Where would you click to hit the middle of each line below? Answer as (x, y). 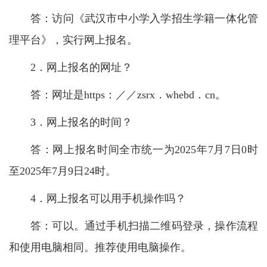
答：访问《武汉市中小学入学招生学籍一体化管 (144, 18)
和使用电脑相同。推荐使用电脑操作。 (100, 247)
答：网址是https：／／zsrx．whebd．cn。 (128, 94)
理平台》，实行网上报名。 (73, 40)
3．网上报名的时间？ (81, 122)
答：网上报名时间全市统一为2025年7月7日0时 (144, 149)
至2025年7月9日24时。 (63, 171)
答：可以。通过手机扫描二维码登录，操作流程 (144, 226)
